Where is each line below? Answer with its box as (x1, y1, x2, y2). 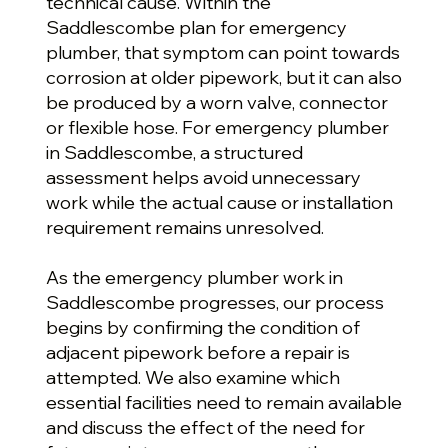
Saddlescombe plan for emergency (45, 15, 347, 39)
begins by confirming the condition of (45, 315, 360, 339)
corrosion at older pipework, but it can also (45, 65, 402, 89)
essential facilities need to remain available (45, 390, 402, 414)
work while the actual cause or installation (45, 190, 393, 214)
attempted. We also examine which (45, 365, 340, 389)
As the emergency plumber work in (45, 265, 343, 289)
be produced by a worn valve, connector (45, 90, 388, 114)
